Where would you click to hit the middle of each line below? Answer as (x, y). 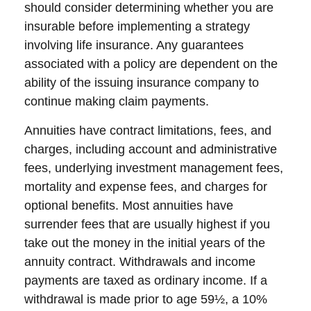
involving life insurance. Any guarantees (134, 45)
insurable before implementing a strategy (137, 26)
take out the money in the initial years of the (145, 243)
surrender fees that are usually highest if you (147, 224)
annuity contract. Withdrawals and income (140, 262)
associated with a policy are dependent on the (151, 64)
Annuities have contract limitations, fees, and (148, 131)
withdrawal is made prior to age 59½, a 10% (146, 299)
